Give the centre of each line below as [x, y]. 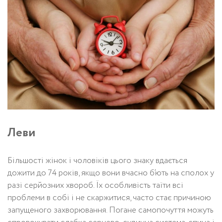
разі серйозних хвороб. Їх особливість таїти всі [95, 185]
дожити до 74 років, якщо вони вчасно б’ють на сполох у [111, 173]
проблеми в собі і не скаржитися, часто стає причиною [109, 198]
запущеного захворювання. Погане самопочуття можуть [111, 210]
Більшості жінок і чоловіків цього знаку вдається [97, 161]
